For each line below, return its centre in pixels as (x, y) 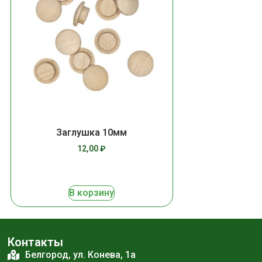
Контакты (35, 242)
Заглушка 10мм (92, 132)
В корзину (92, 192)
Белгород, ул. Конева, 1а (80, 254)
